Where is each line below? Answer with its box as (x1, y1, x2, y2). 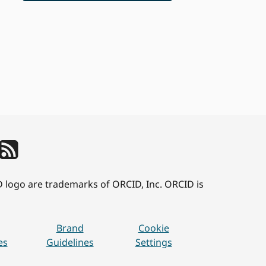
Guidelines (46, 236, 94, 249)
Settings (135, 236, 172, 249)
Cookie (138, 221, 169, 235)
